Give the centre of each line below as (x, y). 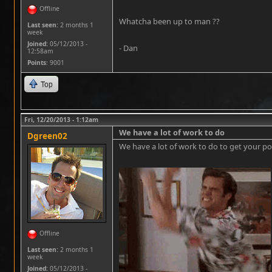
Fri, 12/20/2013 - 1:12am (61, 120)
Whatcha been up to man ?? (169, 21)
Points (37, 63)
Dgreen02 (47, 136)
